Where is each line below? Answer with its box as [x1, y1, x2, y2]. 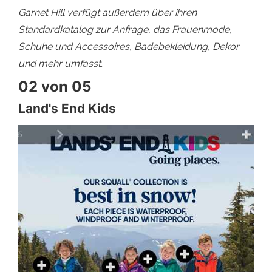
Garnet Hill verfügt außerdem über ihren [18, 7, 197, 19]
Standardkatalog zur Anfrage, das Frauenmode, [18, 24, 232, 36]
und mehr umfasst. [18, 58, 103, 70]
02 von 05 [18, 78, 91, 96]
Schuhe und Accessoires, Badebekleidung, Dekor [18, 41, 239, 53]
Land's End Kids [18, 101, 116, 117]
